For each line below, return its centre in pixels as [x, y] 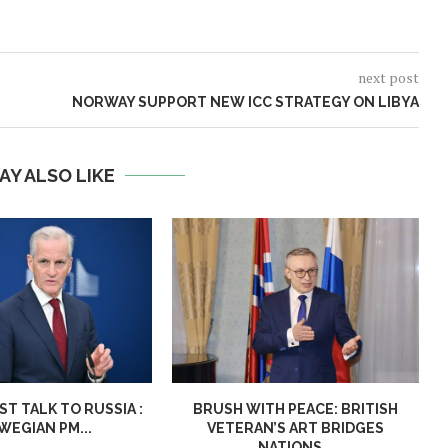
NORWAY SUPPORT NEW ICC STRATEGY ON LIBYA [245, 102]
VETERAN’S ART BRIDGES [296, 427]
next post [388, 78]
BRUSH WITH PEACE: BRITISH [296, 408]
